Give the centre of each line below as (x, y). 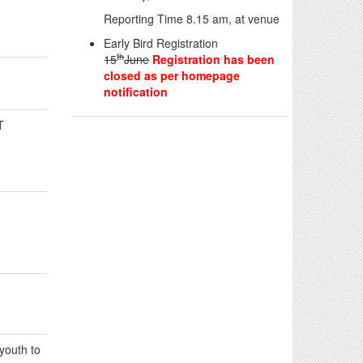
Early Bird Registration (161, 43)
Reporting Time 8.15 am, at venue (192, 19)
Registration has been (212, 59)
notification (136, 92)
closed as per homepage (172, 75)
